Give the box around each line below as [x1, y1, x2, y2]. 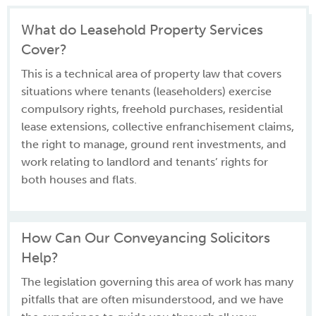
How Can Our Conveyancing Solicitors [21, 229, 270, 246]
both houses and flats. [21, 173, 137, 186]
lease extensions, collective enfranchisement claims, [21, 120, 294, 133]
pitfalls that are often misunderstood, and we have [21, 293, 284, 306]
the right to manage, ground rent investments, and [21, 138, 286, 151]
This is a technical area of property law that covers [21, 67, 281, 80]
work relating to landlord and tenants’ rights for [21, 155, 268, 169]
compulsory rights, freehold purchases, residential [21, 102, 283, 116]
